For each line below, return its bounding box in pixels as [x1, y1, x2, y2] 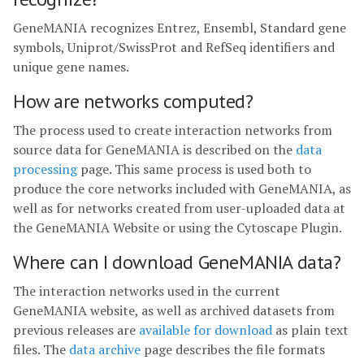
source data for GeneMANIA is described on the [13, 141, 296, 158]
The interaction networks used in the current [13, 282, 280, 300]
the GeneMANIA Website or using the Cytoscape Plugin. [13, 219, 342, 236]
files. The [13, 340, 69, 358]
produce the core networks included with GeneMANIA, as [13, 180, 351, 197]
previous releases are [13, 321, 139, 339]
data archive [69, 340, 141, 358]
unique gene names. [13, 58, 129, 76]
